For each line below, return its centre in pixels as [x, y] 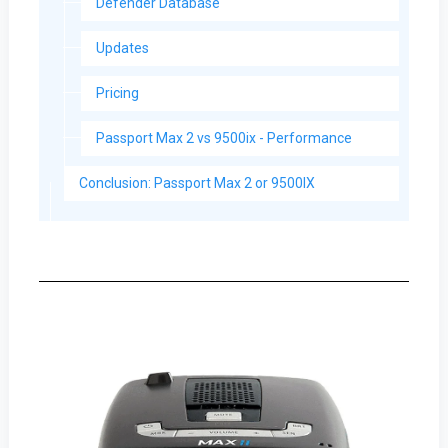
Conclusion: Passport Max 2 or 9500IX [196, 183]
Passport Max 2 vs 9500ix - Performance [223, 138]
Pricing [117, 93]
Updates [122, 48]
